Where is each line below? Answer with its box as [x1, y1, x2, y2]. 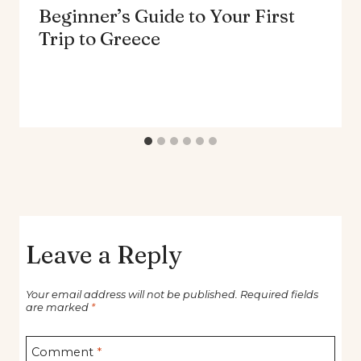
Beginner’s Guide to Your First [39, 4, 295, 27]
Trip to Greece [39, 27, 160, 50]
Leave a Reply [26, 239, 182, 270]
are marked [26, 301, 91, 314]
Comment [31, 344, 98, 359]
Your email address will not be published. [26, 288, 238, 301]
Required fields [240, 288, 318, 301]
